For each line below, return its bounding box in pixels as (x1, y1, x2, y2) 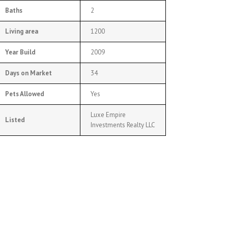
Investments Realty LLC (90, 121, 155, 129)
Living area (5, 27, 38, 36)
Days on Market (5, 69, 52, 77)
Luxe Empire (90, 110, 126, 119)
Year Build (5, 48, 36, 56)
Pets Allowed (5, 90, 44, 98)
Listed (5, 116, 25, 124)
